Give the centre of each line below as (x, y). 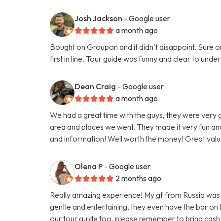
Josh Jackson (99, 18)
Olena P (89, 166)
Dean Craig (95, 86)
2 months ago (139, 178)
